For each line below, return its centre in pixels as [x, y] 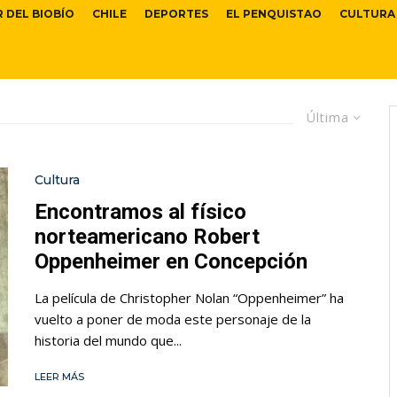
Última [328, 118]
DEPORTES [176, 14]
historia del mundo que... [108, 340]
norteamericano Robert [147, 236]
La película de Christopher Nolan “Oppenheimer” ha [189, 297]
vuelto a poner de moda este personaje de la [173, 319]
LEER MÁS [59, 376]
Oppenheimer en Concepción [171, 261]
